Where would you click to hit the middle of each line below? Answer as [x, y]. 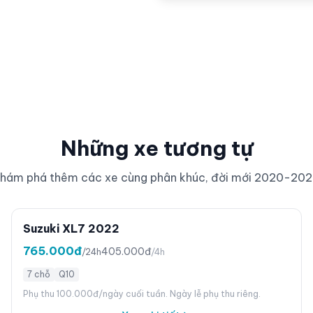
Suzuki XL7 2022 [71, 228]
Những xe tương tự [156, 148]
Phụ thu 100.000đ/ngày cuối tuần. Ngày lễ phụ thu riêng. [142, 294]
